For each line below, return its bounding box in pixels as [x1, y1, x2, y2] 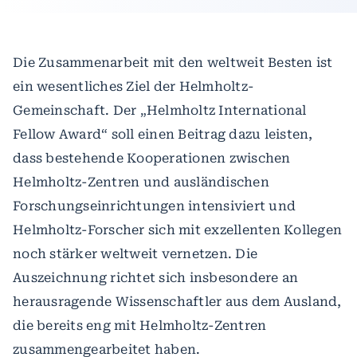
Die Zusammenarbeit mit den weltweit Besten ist [13, 55, 333, 71]
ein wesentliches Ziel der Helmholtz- [13, 79, 253, 95]
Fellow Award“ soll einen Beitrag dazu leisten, [13, 127, 313, 143]
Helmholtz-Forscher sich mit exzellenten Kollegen [13, 222, 342, 238]
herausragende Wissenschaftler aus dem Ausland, [13, 294, 342, 310]
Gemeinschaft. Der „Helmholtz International [13, 103, 307, 119]
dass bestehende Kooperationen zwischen [13, 151, 291, 167]
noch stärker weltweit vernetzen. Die [13, 246, 257, 262]
